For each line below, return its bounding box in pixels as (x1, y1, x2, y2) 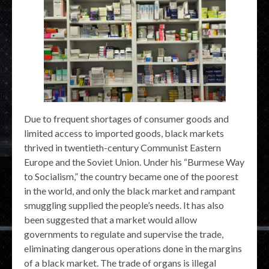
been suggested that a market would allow (24, 214, 197, 226)
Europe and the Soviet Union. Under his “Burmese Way (24, 156, 244, 168)
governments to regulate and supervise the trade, (24, 228, 223, 240)
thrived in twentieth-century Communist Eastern (24, 142, 221, 154)
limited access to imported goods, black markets (24, 127, 224, 139)
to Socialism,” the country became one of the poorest (24, 171, 238, 183)
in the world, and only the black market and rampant (24, 185, 235, 197)
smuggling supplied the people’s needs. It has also (24, 199, 224, 211)
